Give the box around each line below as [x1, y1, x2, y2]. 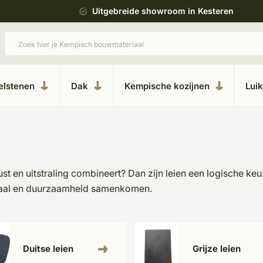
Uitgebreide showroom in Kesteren [92, 6, 234, 16]
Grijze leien [193, 243, 241, 254]
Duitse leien [23, 243, 74, 254]
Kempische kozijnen [124, 80, 210, 92]
